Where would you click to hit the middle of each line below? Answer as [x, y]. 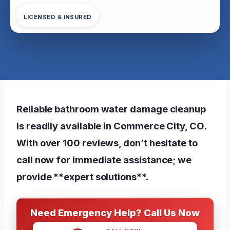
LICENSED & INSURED [57, 17]
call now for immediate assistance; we [104, 159]
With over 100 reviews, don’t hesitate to [107, 142]
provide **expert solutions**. [82, 176]
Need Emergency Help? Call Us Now [115, 212]
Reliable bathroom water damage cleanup [111, 109]
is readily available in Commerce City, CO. [111, 126]
